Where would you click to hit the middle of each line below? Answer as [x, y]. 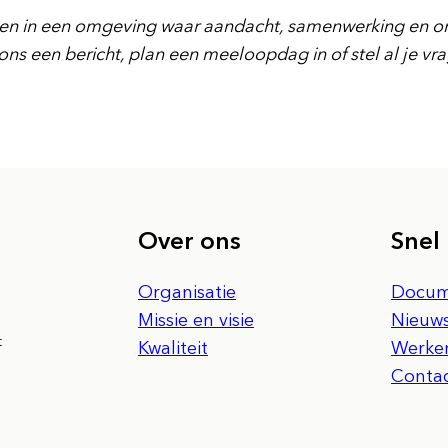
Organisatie [187, 291]
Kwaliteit [173, 347]
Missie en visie [196, 319]
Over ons [189, 240]
